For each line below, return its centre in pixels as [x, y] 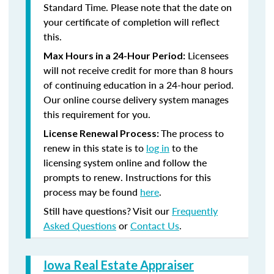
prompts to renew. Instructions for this [127, 177]
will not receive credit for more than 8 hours [138, 70]
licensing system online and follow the [125, 162]
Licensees [207, 55]
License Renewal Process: [102, 133]
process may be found [92, 192]
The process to [192, 133]
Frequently [195, 211]
